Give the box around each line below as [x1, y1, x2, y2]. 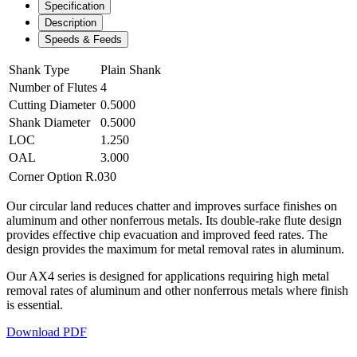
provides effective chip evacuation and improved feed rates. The [6, 227, 328, 241]
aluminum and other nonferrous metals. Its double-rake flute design [6, 213, 342, 227]
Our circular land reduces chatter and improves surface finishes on [6, 198, 337, 213]
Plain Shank [100, 62, 161, 76]
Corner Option [9, 169, 82, 183]
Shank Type [9, 62, 69, 76]
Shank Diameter [9, 115, 90, 129]
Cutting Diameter [9, 97, 96, 112]
